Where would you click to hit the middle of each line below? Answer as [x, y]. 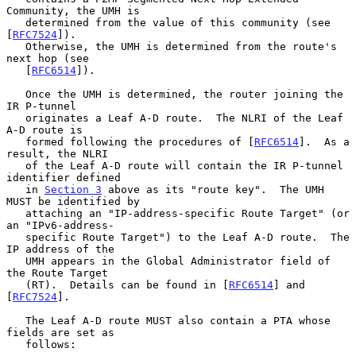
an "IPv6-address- [60, 225]
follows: [16, 344]
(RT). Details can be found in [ [127, 284]
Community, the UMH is [73, 10]
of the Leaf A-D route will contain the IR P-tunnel [16, 165]
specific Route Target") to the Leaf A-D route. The [16, 237]
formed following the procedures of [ [140, 141]
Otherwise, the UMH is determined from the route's [16, 46]
